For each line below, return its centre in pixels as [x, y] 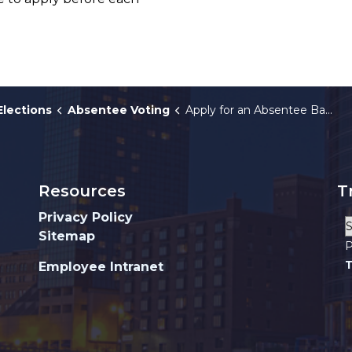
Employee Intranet [101, 267]
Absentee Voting [118, 110]
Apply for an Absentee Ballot [255, 110]
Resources [82, 191]
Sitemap [67, 236]
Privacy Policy [86, 217]
